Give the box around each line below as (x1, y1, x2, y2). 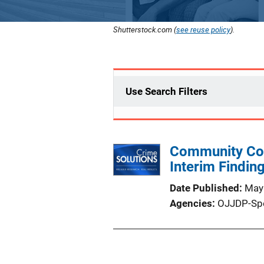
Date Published (170, 182, 239, 194)
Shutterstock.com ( (113, 24, 176, 35)
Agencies (170, 197, 212, 209)
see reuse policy (176, 24, 230, 35)
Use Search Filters (126, 85, 207, 97)
